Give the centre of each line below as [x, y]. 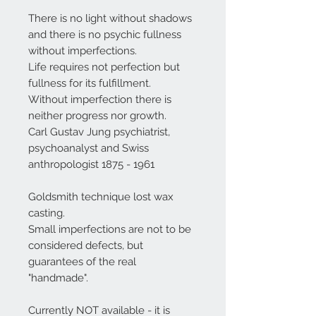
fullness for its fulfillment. [90, 84]
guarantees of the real [82, 262]
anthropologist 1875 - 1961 [91, 165]
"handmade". [58, 278]
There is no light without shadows [110, 19]
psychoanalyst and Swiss [89, 148]
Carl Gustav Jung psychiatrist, [99, 132]
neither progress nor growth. [97, 116]
